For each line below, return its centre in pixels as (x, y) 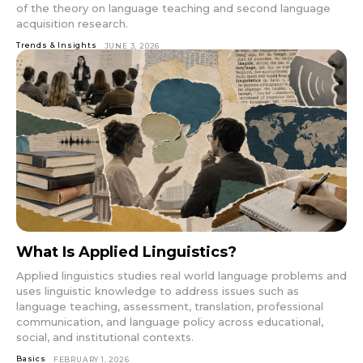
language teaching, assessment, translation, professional (170, 306)
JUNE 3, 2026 (132, 46)
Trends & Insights (57, 45)
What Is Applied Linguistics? (126, 252)
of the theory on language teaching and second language (173, 9)
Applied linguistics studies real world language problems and (181, 275)
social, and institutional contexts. (105, 337)
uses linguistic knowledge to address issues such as (158, 290)
